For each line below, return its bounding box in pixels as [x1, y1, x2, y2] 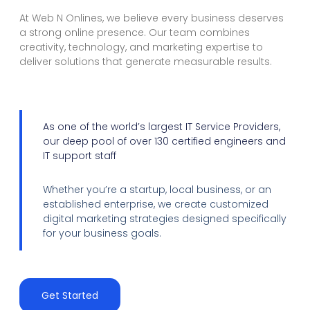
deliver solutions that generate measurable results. [19, 54, 272, 69]
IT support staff [43, 148, 116, 163]
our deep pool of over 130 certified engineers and [43, 134, 286, 148]
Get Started [42, 288, 98, 302]
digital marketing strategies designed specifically [43, 211, 286, 226]
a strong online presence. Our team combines [19, 25, 250, 39]
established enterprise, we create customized [43, 197, 268, 211]
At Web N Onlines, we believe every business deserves [19, 10, 284, 25]
